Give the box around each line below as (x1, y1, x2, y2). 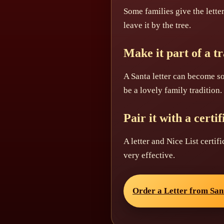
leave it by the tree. (123, 20, 191, 30)
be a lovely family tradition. (123, 85, 222, 95)
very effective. (123, 150, 175, 160)
